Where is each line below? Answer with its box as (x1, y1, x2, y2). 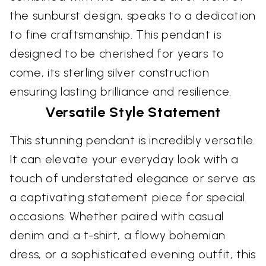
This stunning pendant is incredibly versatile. (9, 133, 255, 148)
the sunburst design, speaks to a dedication (9, 8, 256, 23)
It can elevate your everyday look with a (9, 152, 239, 167)
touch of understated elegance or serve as (9, 171, 255, 186)
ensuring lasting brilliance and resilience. (9, 84, 232, 99)
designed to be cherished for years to (9, 46, 225, 61)
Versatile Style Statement (45, 103, 221, 121)
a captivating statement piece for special (9, 190, 245, 205)
